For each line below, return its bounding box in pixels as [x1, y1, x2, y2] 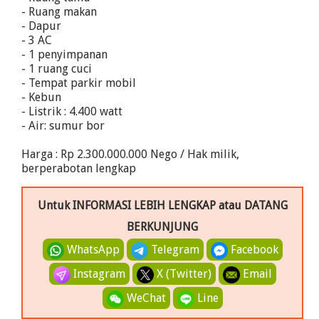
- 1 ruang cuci [21, 62, 92, 75]
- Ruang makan [21, 5, 97, 19]
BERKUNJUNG [127, 220, 199, 234]
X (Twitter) [153, 267, 211, 281]
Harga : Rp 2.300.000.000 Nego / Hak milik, [21, 147, 239, 161]
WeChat [123, 291, 166, 305]
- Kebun [21, 90, 61, 104]
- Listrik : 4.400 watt [21, 105, 122, 118]
